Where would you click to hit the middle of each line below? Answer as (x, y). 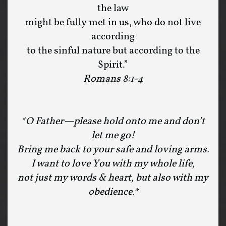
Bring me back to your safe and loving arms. (113, 150)
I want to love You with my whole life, (113, 164)
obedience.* (113, 192)
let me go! (113, 136)
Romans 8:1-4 (113, 79)
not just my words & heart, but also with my (113, 178)
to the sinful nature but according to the (113, 51)
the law (113, 9)
